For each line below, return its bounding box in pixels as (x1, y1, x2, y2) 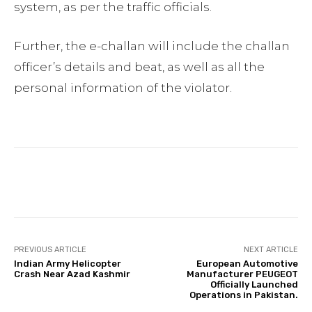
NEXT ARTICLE (243, 245, 298, 255)
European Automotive (196, 258, 298, 270)
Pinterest (224, 177, 261, 188)
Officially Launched (210, 279, 298, 290)
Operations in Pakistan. (189, 290, 298, 301)
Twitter (141, 177, 171, 188)
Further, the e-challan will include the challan (14, 39, 290, 54)
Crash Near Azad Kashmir (14, 269, 130, 280)
